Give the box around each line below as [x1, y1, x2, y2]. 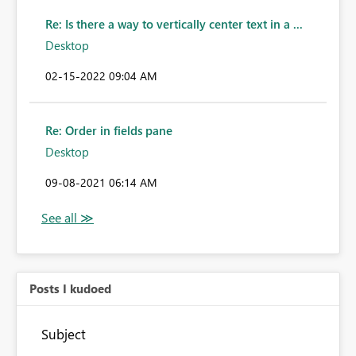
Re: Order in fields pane [45, 122, 172, 139]
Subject [41, 325, 86, 343]
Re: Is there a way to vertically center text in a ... [45, 16, 303, 33]
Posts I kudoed [29, 281, 111, 297]
